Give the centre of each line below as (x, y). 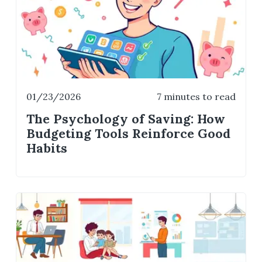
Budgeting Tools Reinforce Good (129, 134)
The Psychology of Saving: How (126, 119)
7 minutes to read (196, 96)
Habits (47, 149)
